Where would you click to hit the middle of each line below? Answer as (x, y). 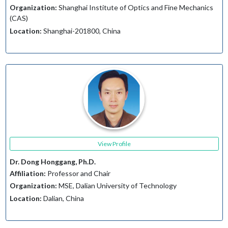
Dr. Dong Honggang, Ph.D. (52, 162)
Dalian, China (63, 198)
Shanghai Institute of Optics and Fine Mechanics (135, 8)
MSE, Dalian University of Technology (117, 186)
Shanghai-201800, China (81, 31)
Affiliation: (27, 173)
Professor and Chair (78, 173)
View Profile (114, 144)
